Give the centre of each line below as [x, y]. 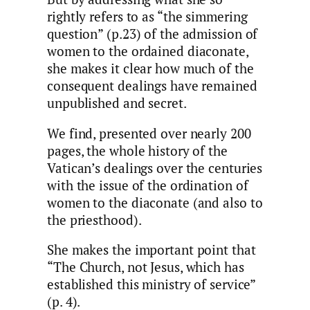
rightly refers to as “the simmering [147, 17]
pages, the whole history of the [137, 151]
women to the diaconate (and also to [155, 202]
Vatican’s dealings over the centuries [155, 168]
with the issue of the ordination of [148, 185]
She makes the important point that [152, 250]
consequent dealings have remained [152, 86]
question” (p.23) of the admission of [153, 34]
